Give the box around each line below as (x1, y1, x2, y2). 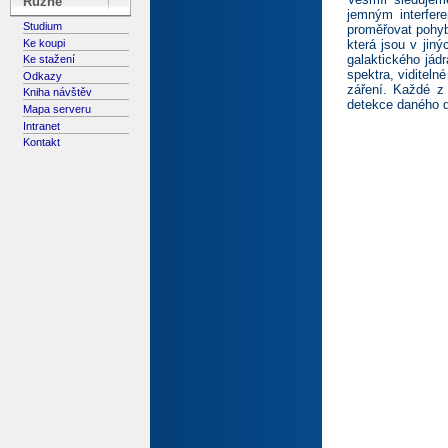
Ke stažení (23, 53, 76, 66)
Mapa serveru (23, 103, 92, 116)
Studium (23, 19, 63, 32)
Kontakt (23, 136, 61, 149)
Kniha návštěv (23, 86, 93, 99)
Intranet (23, 119, 61, 132)
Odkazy (23, 69, 63, 82)
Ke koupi (23, 36, 66, 49)
